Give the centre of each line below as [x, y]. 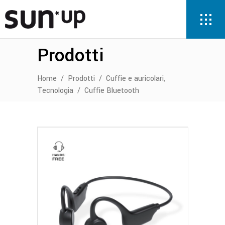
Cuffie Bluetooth [112, 91]
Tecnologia [55, 91]
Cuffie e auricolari [135, 79]
